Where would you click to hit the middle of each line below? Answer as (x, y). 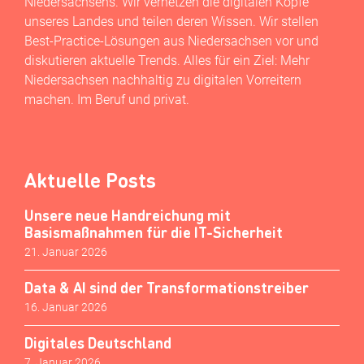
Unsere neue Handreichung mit (128, 214)
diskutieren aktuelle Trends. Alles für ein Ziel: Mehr (167, 61)
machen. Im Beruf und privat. (107, 100)
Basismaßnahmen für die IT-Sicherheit (154, 232)
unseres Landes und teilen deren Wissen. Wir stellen (171, 22)
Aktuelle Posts (90, 180)
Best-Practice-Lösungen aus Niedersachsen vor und (171, 41)
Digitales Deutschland (98, 342)
